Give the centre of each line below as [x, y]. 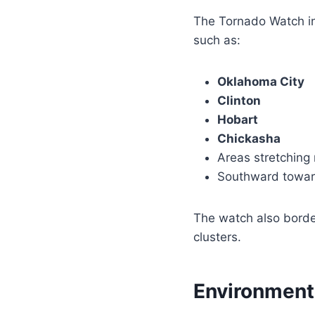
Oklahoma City [261, 82]
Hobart [238, 120]
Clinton [239, 101]
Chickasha [249, 139]
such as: [217, 40]
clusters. [217, 237]
